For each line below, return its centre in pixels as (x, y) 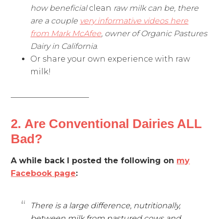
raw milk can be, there (155, 8)
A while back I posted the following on (94, 160)
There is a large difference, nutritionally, (106, 205)
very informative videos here (134, 21)
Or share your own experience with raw (110, 59)
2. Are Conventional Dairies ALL (107, 123)
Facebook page (44, 173)
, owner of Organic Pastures (154, 33)
